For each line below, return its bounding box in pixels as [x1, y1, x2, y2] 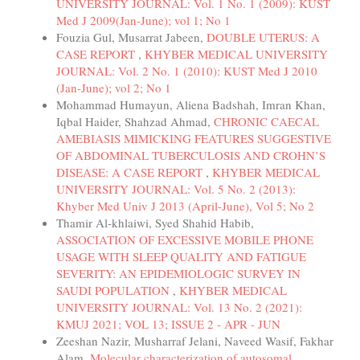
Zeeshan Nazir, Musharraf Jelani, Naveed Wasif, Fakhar [56, 333, 333, 350]
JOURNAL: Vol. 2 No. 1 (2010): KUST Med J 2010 [56, 63, 317, 80]
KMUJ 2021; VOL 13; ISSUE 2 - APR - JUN [56, 316, 280, 333]
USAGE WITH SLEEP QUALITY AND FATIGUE [56, 248, 306, 265]
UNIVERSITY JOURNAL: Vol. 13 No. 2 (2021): [56, 299, 302, 316]
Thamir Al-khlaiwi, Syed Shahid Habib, [56, 215, 254, 231]
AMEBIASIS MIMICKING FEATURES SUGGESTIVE [56, 130, 331, 147]
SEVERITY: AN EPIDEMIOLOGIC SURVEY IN [56, 265, 301, 282]
